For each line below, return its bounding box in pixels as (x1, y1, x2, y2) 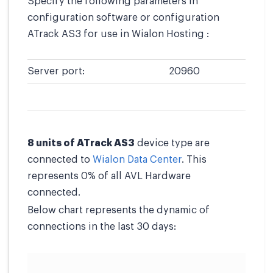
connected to (27, 155, 93, 165)
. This (182, 155, 207, 165)
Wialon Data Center (93, 155, 182, 165)
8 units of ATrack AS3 (27, 138, 135, 148)
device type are (135, 138, 210, 148)
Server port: (27, 66, 85, 76)
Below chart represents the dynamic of (27, 205, 210, 215)
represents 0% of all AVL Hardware (27, 171, 191, 181)
